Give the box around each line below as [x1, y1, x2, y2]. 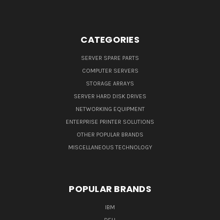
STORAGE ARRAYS [86, 80, 134, 87]
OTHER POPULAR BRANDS [77, 131, 143, 138]
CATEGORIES [81, 33, 139, 46]
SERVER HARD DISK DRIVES [74, 93, 146, 100]
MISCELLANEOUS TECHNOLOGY [68, 144, 152, 151]
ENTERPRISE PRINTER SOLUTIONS [66, 118, 154, 126]
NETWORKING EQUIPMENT [75, 106, 145, 113]
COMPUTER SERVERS [82, 67, 138, 75]
